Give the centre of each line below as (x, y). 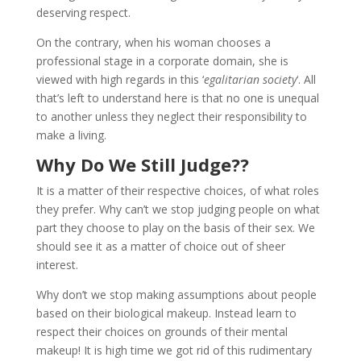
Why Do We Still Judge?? (142, 164)
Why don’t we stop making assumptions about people (176, 294)
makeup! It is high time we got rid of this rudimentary (174, 350)
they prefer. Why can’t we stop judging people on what (178, 209)
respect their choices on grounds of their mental (162, 331)
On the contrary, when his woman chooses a (153, 42)
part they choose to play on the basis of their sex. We (175, 227)
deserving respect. (83, 12)
